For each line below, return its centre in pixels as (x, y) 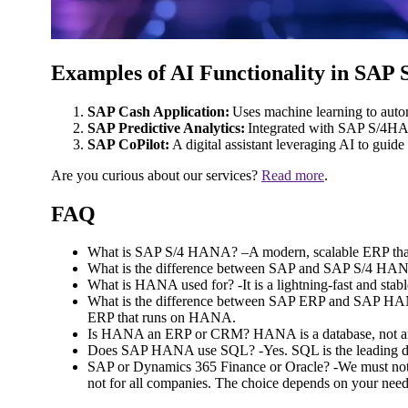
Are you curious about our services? (156, 175)
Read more (293, 175)
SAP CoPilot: (128, 144)
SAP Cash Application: (158, 111)
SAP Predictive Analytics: (166, 127)
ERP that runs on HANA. (162, 318)
